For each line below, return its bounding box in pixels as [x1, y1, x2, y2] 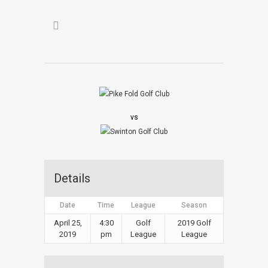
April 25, [53, 218, 82, 227]
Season [181, 201, 207, 209]
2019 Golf [177, 218, 211, 227]
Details [54, 171, 90, 185]
